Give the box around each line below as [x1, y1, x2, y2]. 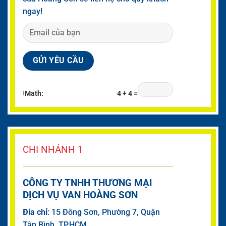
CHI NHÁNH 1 [23, 143, 83, 155]
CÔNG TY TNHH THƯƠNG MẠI [23, 177, 152, 189]
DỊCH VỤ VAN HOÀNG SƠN [23, 189, 140, 201]
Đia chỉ [23, 207, 47, 217]
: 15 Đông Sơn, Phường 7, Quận [47, 207, 160, 217]
